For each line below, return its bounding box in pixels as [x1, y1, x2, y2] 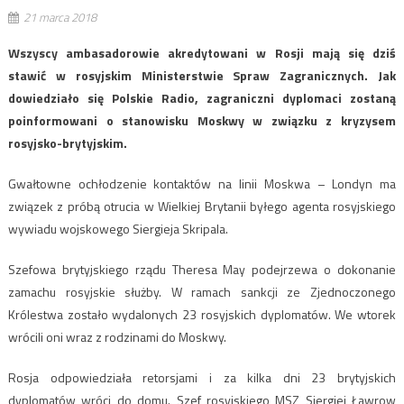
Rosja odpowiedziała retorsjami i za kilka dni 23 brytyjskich [7, 367, 397, 387]
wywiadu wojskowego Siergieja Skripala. [7, 218, 228, 238]
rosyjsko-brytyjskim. [7, 133, 127, 152]
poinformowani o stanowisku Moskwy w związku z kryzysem [7, 110, 397, 130]
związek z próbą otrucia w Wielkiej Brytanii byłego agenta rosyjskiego [7, 196, 397, 216]
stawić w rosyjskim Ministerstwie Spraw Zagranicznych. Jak [7, 65, 397, 85]
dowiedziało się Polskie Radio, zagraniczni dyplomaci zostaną [7, 87, 397, 107]
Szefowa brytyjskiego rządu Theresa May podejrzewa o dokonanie [7, 259, 397, 279]
